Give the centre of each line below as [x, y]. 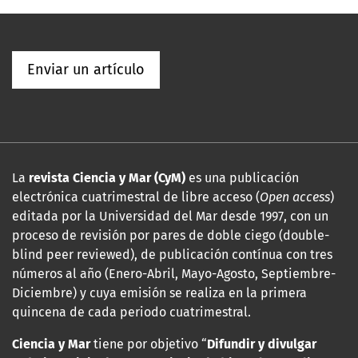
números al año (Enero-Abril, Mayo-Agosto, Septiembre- [174, 273]
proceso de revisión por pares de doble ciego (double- [171, 235]
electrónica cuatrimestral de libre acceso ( [136, 197]
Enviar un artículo [86, 69]
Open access [295, 197]
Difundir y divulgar [262, 344]
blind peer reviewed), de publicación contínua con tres [172, 254]
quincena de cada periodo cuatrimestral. [131, 312]
